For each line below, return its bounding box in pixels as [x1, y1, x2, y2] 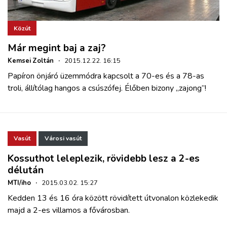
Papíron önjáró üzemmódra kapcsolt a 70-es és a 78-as [8, 70, 204, 82]
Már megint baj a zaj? [8, 41, 106, 55]
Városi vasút [45, 134, 82, 143]
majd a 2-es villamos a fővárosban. [8, 204, 130, 216]
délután [8, 163, 44, 177]
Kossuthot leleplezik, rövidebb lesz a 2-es [8, 152, 200, 165]
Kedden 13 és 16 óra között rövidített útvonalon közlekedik [8, 192, 218, 204]
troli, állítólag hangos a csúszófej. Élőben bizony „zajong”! [8, 82, 206, 94]
